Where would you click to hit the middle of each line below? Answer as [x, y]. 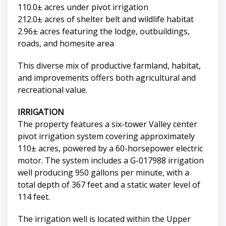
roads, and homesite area [68, 44]
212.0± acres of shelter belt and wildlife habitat [108, 19]
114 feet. [35, 197]
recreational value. [53, 90]
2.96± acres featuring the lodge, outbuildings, [104, 32]
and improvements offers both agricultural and [107, 78]
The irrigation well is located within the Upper [104, 219]
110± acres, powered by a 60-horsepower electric [110, 149]
